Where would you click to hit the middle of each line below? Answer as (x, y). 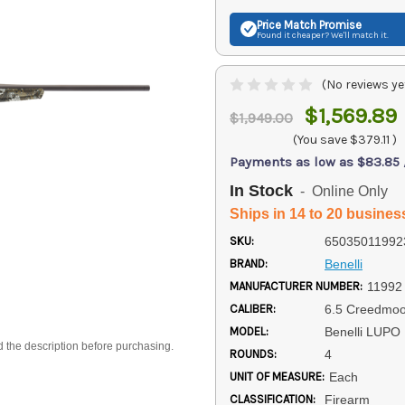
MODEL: (249, 331)
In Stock (261, 190)
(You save (320, 139)
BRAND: (249, 263)
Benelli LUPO (362, 331)
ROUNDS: (253, 353)
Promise (339, 24)
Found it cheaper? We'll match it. (323, 35)
